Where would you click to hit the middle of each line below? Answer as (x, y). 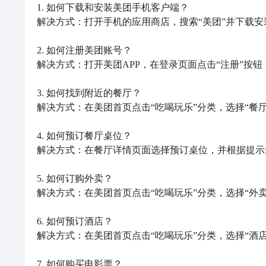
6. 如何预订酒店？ (75, 221)
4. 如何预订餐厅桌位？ (84, 136)
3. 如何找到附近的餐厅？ (89, 93)
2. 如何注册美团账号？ (84, 50)
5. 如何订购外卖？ (75, 178)
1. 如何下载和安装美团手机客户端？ (113, 7)
